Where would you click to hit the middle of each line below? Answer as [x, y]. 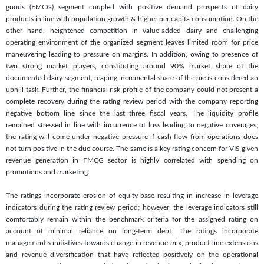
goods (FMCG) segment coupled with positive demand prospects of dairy [132, 7]
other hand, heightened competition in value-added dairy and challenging [132, 30]
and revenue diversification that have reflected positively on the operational [132, 254]
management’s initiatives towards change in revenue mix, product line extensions [132, 242]
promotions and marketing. [48, 172]
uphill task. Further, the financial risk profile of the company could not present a [132, 89]
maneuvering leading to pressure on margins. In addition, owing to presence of [132, 54]
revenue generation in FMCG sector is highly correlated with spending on [132, 160]
